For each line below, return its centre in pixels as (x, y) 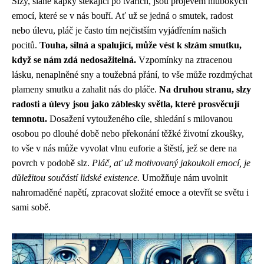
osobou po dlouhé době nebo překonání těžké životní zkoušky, (128, 133)
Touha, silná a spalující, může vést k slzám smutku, (141, 45)
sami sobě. (31, 207)
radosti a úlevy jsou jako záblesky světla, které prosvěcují (126, 104)
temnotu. (29, 119)
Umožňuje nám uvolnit (184, 178)
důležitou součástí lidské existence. (76, 178)
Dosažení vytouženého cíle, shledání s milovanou (140, 119)
